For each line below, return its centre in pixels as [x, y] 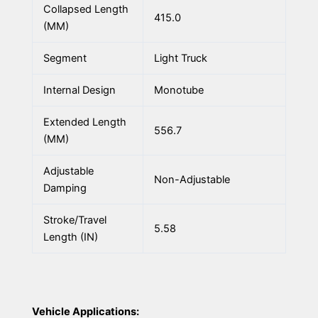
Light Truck [180, 59]
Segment [65, 59]
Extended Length [84, 122]
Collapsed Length [86, 10]
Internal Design [79, 91]
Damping [65, 188]
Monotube [179, 91]
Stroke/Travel [75, 220]
